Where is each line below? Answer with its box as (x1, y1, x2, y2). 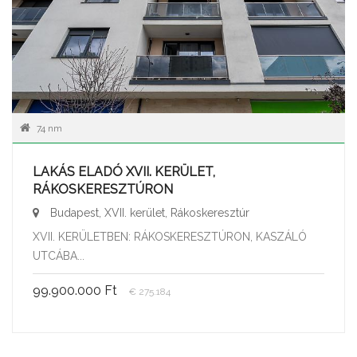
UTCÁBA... (33, 249, 84, 262)
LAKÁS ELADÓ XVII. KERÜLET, (33, 164, 215, 179)
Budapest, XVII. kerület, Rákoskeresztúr (47, 206, 249, 219)
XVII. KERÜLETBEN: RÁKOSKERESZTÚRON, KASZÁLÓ (33, 230, 307, 243)
